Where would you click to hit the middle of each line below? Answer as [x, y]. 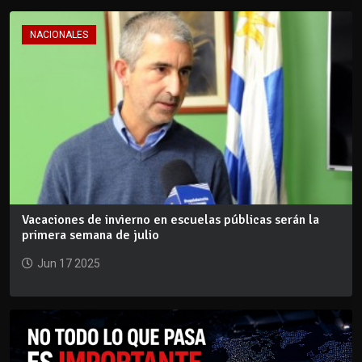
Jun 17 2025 [69, 263]
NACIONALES [59, 35]
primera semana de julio [90, 235]
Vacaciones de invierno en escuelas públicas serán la [170, 219]
